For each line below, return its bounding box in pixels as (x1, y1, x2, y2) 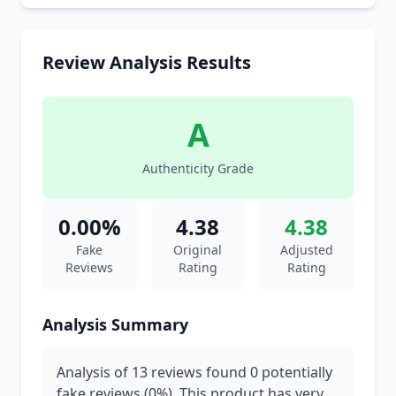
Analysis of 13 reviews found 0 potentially (57, 362, 332, 382)
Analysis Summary (42, 314, 188, 335)
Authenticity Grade (142, 160, 254, 177)
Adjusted (279, 241, 333, 258)
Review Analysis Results (42, 50, 251, 74)
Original (173, 241, 223, 258)
